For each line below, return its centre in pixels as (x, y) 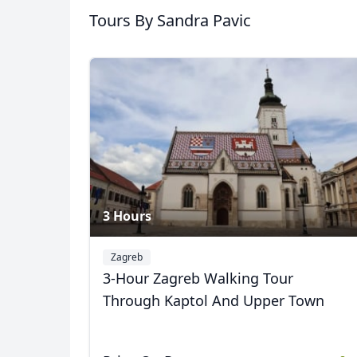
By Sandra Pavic (193, 20)
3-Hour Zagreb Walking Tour (198, 278)
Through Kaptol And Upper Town (214, 300)
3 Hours (127, 216)
